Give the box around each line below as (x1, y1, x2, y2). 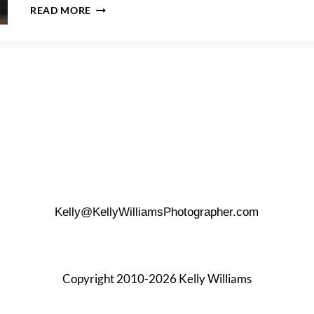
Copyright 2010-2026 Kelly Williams (62, 271, 252, 287)
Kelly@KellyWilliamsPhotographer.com (55, 205, 259, 219)
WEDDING (90, 29, 142, 41)
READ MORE (30, 4, 92, 16)
